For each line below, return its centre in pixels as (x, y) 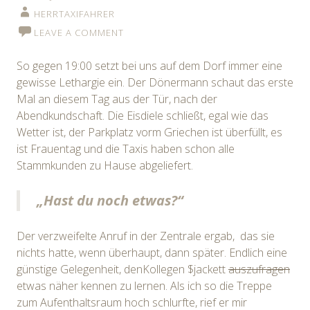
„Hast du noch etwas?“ (110, 200)
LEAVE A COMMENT (79, 32)
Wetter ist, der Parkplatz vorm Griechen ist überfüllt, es (149, 132)
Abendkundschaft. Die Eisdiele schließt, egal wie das (143, 115)
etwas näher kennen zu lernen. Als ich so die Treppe (144, 285)
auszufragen (259, 269)
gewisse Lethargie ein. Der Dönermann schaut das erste (155, 82)
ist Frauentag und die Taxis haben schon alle (126, 148)
